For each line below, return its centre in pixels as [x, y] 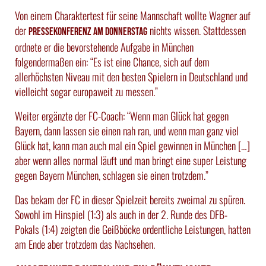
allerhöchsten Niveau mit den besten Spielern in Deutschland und [131, 76]
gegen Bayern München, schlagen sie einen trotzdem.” [112, 175]
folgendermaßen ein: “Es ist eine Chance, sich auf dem [112, 61]
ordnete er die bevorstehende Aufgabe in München [104, 47]
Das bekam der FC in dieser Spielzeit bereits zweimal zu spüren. [130, 199]
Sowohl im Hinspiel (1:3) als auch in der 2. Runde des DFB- [121, 214]
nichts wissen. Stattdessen [197, 30]
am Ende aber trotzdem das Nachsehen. [85, 244]
